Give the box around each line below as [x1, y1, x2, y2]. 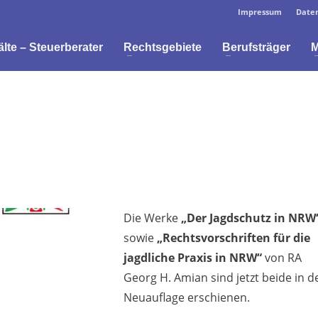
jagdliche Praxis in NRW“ [124, 250, 262, 265]
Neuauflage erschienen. [124, 290, 250, 305]
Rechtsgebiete [124, 41, 202, 53]
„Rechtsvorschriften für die [154, 230, 310, 246]
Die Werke [124, 210, 181, 226]
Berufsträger [222, 41, 290, 53]
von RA [262, 250, 302, 265]
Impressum [238, 6, 282, 17]
